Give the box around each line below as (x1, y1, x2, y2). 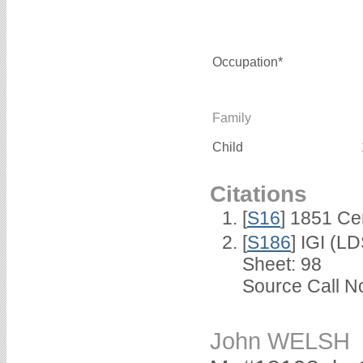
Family (212, 110, 251, 125)
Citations (210, 180, 307, 207)
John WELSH (210, 328, 350, 354)
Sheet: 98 (242, 253, 322, 275)
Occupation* (212, 54, 283, 69)
